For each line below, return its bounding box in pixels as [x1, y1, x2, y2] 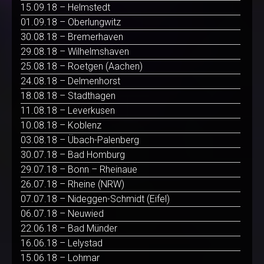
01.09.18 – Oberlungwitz [21, 16, 121, 28]
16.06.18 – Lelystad [21, 237, 103, 249]
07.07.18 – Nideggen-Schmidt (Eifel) [21, 193, 170, 205]
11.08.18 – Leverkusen [21, 105, 115, 117]
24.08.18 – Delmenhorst [21, 75, 120, 87]
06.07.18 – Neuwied [21, 208, 104, 220]
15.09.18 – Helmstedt [21, 2, 110, 14]
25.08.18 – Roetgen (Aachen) [21, 61, 143, 72]
